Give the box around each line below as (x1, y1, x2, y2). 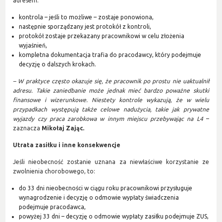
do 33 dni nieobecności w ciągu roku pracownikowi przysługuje (19, 184, 193, 191)
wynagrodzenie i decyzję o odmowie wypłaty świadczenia (19, 194, 179, 201)
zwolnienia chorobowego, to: (13, 167, 96, 174)
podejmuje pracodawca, (19, 203, 86, 210)
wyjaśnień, (19, 42, 48, 49)
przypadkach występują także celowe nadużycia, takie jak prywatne (13, 106, 209, 112)
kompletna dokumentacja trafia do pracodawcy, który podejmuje (19, 51, 202, 58)
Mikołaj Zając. (42, 124, 85, 131)
